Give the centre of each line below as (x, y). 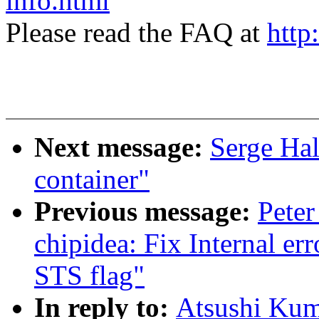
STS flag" (89, 276)
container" (92, 179)
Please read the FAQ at (136, 33)
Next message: (122, 147)
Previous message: (146, 211)
